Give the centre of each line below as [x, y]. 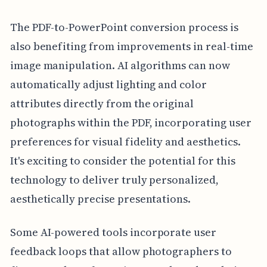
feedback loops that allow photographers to [121, 252]
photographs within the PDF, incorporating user [131, 123]
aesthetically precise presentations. [100, 199]
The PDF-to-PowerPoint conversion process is [124, 27]
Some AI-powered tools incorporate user [113, 232]
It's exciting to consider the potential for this [122, 161]
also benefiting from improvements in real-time [131, 46]
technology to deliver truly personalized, [114, 180]
